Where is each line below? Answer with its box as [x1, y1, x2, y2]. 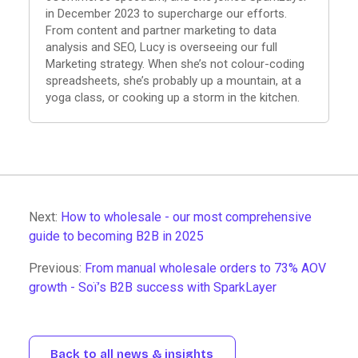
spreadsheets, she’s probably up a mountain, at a [46, 73, 301, 88]
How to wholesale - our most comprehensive [61, 209, 312, 225]
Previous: [29, 260, 85, 276]
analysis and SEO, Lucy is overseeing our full [46, 39, 277, 54]
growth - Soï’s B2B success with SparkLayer [29, 279, 276, 295]
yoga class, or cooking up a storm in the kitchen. [46, 89, 300, 105]
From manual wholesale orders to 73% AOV [85, 260, 326, 276]
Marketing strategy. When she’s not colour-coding [46, 56, 304, 71]
